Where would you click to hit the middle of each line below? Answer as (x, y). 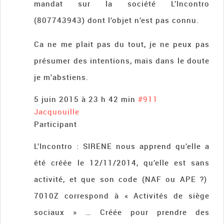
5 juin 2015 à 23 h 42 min (85, 99)
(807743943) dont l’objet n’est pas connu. (117, 20)
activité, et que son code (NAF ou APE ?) (122, 179)
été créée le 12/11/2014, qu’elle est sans (122, 163)
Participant (56, 124)
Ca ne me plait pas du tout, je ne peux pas (122, 44)
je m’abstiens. (61, 77)
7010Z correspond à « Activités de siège (122, 196)
